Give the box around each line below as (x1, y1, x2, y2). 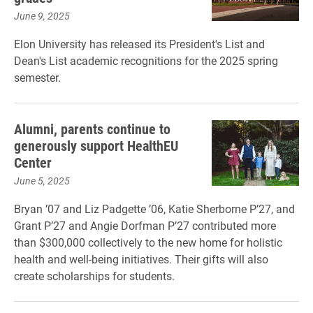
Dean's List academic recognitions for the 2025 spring (14, 53, 278, 68)
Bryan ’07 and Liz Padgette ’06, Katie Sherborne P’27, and (14, 201, 295, 216)
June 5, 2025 (14, 174, 70, 187)
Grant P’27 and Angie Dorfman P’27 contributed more (14, 218, 276, 233)
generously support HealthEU (14, 136, 178, 154)
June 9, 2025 (14, 9, 70, 22)
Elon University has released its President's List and (14, 36, 265, 51)
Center (14, 153, 52, 171)
